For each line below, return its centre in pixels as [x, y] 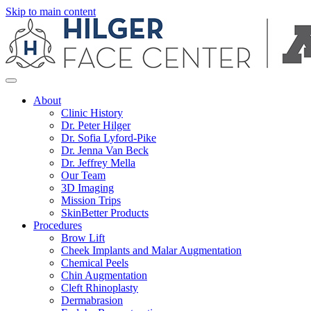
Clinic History [92, 113]
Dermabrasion [92, 300]
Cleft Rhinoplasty [100, 288]
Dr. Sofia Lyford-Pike [109, 138]
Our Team [83, 175]
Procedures [58, 225]
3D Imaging [87, 188]
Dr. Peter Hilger [96, 125]
